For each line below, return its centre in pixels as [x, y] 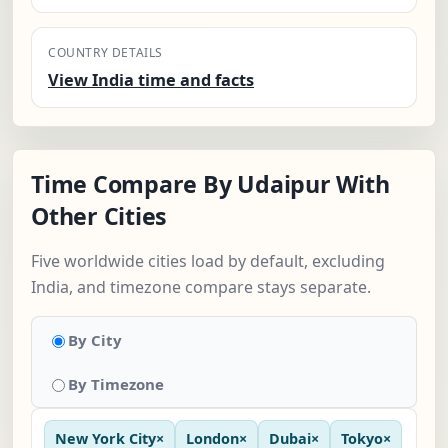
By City [95, 340]
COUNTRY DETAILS [105, 53]
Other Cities [99, 216]
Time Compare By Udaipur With [210, 184]
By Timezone [116, 384]
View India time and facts [151, 80]
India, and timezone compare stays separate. [201, 287]
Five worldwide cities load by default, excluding [208, 261]
